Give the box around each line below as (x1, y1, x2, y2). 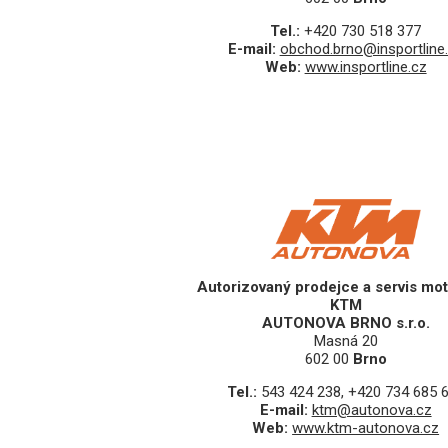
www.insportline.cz (304, 58, 427, 77)
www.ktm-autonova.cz (292, 419, 440, 438)
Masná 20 (313, 332, 378, 351)
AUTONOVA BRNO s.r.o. (261, 314, 430, 333)
